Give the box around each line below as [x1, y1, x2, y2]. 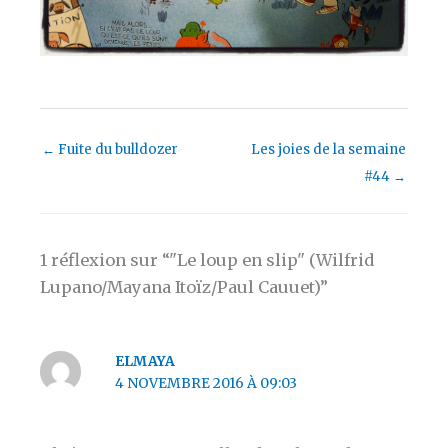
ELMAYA [115, 352, 176, 370]
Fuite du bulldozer [55, 140, 179, 158]
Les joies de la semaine [250, 140, 406, 158]
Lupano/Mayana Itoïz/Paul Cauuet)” [40, 277, 329, 298]
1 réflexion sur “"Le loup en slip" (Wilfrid [40, 250, 375, 271]
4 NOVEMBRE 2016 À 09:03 [115, 374, 298, 392]
